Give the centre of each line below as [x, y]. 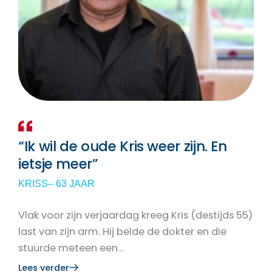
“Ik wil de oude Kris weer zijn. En [123, 147]
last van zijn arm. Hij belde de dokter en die [122, 232]
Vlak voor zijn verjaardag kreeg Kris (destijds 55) [135, 216]
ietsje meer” [58, 164]
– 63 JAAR [71, 184]
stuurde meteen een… [71, 248]
